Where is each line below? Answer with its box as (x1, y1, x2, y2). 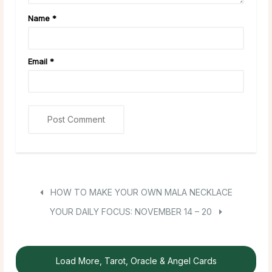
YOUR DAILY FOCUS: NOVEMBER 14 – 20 (50, 206, 214, 217)
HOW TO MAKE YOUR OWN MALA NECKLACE (47, 186, 233, 197)
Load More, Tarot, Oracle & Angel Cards (55, 255, 217, 266)
